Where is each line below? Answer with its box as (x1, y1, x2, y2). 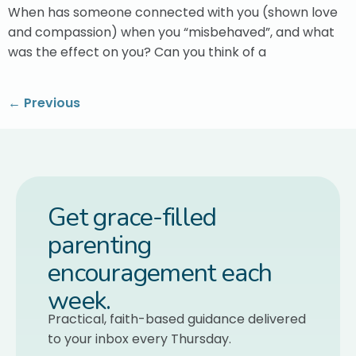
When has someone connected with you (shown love (8, 2, 338, 21)
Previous (21, 94, 80, 113)
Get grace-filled (48, 200, 217, 235)
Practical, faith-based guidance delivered (48, 310, 306, 329)
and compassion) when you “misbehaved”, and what (8, 22, 335, 41)
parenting (48, 228, 152, 263)
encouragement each (48, 256, 273, 291)
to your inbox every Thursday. (48, 330, 231, 349)
